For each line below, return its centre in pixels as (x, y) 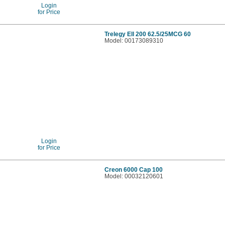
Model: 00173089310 (134, 40)
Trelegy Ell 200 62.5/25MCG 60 (148, 34)
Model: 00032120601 (134, 176)
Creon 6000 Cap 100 (134, 169)
